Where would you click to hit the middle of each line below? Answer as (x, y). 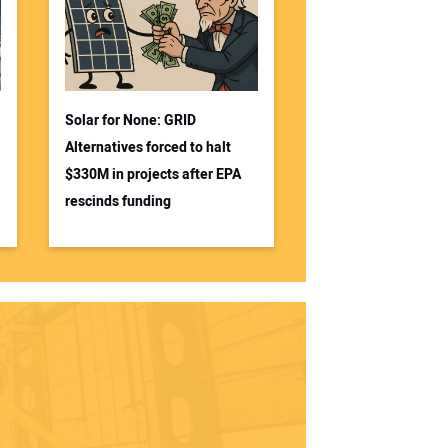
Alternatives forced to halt (148, 147)
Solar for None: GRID (130, 120)
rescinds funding (118, 201)
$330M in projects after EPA (153, 174)
